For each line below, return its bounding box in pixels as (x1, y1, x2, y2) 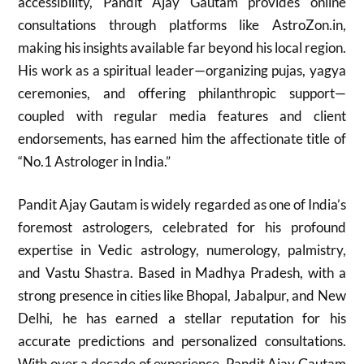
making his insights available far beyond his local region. (18, 38, 346, 56)
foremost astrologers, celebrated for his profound (18, 219, 346, 236)
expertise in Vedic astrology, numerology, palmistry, (18, 241, 346, 258)
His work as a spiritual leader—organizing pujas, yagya (18, 61, 346, 79)
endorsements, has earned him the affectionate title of (18, 129, 346, 147)
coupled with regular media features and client (18, 106, 346, 124)
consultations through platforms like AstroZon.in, (18, 15, 346, 33)
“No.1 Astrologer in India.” (18, 152, 171, 170)
